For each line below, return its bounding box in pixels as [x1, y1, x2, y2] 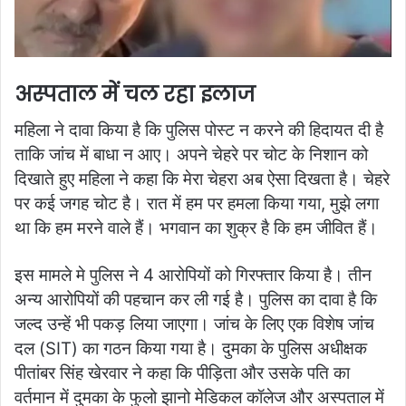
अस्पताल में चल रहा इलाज [14, 79, 256, 109]
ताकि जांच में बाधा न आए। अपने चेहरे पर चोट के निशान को [14, 144, 368, 166]
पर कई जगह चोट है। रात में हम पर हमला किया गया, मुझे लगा [14, 193, 379, 215]
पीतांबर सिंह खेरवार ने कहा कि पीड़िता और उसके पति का [14, 362, 350, 384]
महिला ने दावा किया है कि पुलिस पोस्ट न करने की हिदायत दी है [14, 120, 383, 141]
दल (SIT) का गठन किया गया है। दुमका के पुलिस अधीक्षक [14, 338, 367, 360]
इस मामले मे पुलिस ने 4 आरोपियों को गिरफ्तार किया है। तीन [14, 265, 372, 286]
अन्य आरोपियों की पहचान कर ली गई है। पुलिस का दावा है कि [14, 289, 377, 311]
